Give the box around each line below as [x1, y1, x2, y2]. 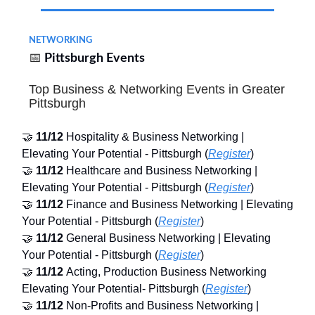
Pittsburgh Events [44, 51, 145, 65]
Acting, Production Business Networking [66, 265, 266, 278]
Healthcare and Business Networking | [66, 164, 257, 176]
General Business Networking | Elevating [66, 231, 271, 244]
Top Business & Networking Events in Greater [29, 82, 285, 96]
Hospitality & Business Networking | [66, 130, 244, 143]
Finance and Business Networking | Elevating [66, 198, 293, 210]
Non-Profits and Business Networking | [66, 299, 259, 311]
